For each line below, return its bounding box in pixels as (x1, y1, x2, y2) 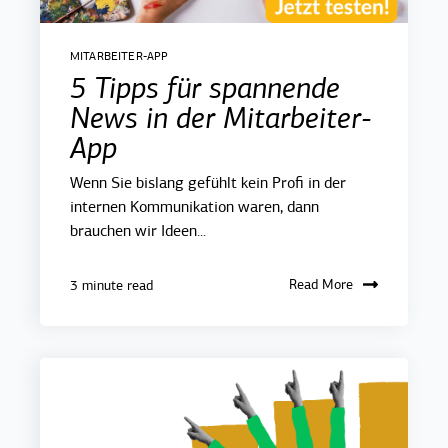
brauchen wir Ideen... (70, 221, 206, 242)
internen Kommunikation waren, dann (70, 197, 319, 218)
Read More (289, 276, 353, 294)
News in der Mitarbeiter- (70, 100, 372, 137)
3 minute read (70, 277, 153, 295)
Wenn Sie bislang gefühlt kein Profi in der (70, 173, 346, 194)
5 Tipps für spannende (70, 70, 340, 107)
